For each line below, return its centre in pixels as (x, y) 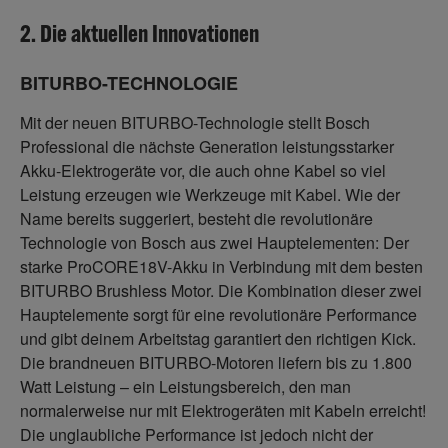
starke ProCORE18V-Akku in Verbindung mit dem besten (221, 267)
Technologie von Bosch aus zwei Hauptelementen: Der (214, 243)
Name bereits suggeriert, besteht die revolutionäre (196, 219)
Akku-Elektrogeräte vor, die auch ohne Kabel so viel (203, 171)
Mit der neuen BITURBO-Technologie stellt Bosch (195, 123)
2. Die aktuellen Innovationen (139, 33)
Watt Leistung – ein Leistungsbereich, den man (185, 387)
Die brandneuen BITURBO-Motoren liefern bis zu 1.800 (216, 363)
